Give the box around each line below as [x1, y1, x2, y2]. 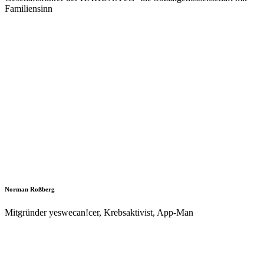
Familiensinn [5, 3, 52, 14]
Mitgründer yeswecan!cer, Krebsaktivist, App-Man [5, 207, 193, 217]
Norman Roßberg [5, 185, 55, 193]
